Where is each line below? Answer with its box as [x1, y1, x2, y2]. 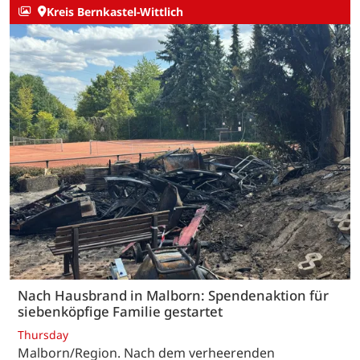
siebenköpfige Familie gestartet [18, 301, 223, 321]
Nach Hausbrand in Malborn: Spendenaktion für [18, 285, 329, 305]
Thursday [18, 327, 68, 343]
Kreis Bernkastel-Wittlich [46, 3, 183, 19]
